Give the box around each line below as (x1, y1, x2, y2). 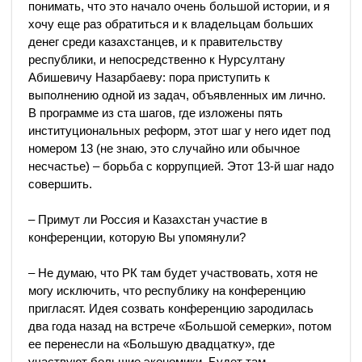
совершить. (28, 176, 92, 191)
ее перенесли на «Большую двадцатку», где (28, 336, 275, 351)
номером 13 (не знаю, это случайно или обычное (28, 141, 300, 155)
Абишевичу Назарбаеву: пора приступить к (28, 69, 270, 84)
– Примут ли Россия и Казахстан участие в (28, 212, 267, 226)
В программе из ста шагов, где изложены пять (28, 105, 283, 120)
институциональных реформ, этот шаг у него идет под (28, 123, 330, 137)
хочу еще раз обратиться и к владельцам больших (28, 16, 314, 31)
